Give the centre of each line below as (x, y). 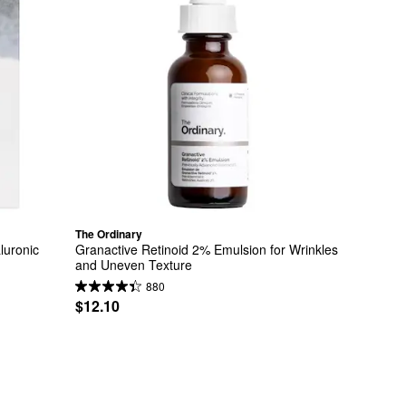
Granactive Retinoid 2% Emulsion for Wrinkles (206, 250)
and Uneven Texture (133, 265)
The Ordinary (108, 233)
